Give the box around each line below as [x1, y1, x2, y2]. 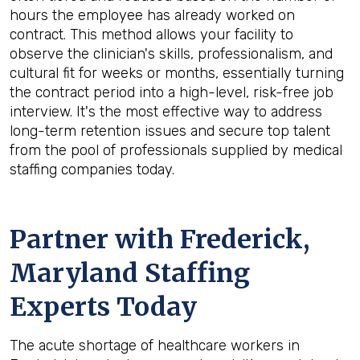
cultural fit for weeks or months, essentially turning [10, 64, 344, 82]
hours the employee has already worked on [10, 6, 295, 24]
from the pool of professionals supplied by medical [10, 141, 342, 159]
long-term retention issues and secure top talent [10, 122, 330, 140]
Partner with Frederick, [10, 223, 309, 256]
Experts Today [10, 291, 197, 323]
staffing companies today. [10, 161, 174, 178]
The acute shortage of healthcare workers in [10, 337, 300, 354]
